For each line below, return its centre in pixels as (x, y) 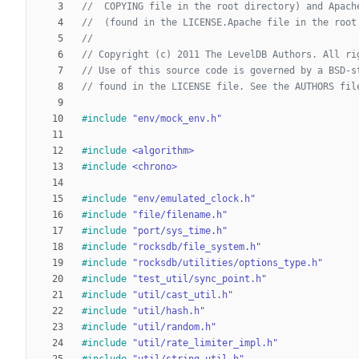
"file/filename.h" (180, 214)
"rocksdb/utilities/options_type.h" (228, 262)
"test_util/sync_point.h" (200, 278)
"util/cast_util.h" (183, 294)
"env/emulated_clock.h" (194, 198)
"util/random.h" (174, 327)
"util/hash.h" (169, 311)
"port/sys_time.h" (180, 230)
